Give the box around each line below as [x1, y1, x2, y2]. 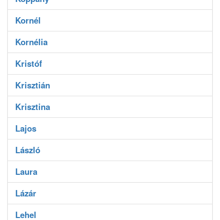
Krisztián [15, 79, 50, 91]
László [15, 144, 40, 156]
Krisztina [15, 101, 50, 113]
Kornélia [15, 36, 48, 48]
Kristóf [15, 57, 42, 70]
